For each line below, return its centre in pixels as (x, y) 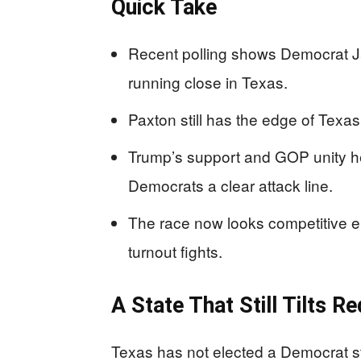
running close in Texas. (208, 81)
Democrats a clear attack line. (230, 185)
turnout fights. (175, 251)
